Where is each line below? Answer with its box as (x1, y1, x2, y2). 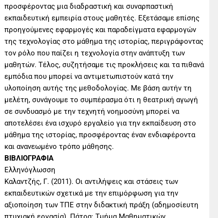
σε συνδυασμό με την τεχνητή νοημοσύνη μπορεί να (4, 107, 180, 116)
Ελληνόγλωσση (4, 165, 56, 175)
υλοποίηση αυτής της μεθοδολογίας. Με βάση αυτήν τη (4, 84, 192, 93)
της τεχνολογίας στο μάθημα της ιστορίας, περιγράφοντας (4, 37, 204, 46)
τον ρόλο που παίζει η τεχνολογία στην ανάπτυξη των (4, 49, 185, 58)
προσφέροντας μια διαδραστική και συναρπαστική (4, 2, 174, 11)
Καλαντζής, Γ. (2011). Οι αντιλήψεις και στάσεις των (4, 177, 179, 186)
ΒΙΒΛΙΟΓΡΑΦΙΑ (4, 154, 54, 163)
